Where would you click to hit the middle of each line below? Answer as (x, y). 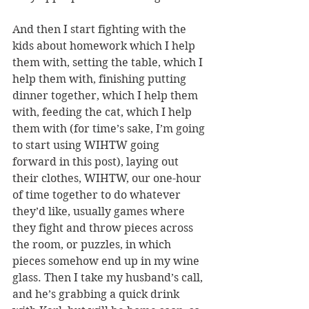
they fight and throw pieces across (104, 228)
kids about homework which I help (105, 46)
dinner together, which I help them (107, 95)
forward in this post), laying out (97, 161)
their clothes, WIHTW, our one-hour (108, 178)
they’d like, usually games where (100, 211)
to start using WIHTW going (87, 145)
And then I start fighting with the (101, 29)
